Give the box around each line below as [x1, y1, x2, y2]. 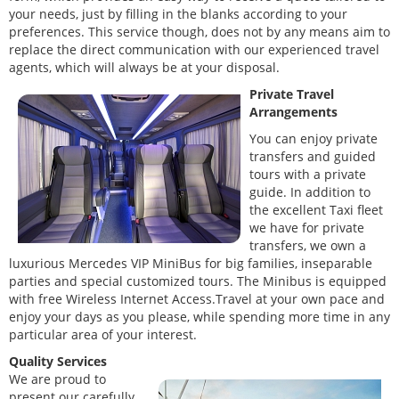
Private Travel [249, 85, 334, 103]
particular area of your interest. [9, 326, 197, 344]
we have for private [249, 219, 364, 237]
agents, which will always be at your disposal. [9, 59, 280, 77]
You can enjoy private [249, 130, 378, 148]
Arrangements [249, 103, 338, 121]
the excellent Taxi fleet [249, 201, 383, 219]
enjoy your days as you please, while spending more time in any [9, 308, 390, 326]
